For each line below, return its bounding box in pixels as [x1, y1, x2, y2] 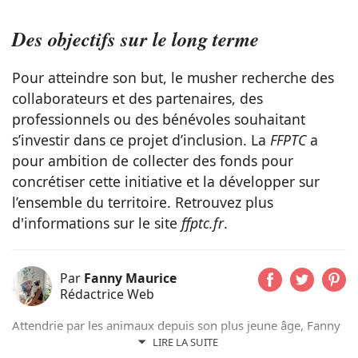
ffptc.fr [181, 213, 224, 233]
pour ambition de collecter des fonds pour [12, 150, 293, 170]
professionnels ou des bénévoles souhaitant [12, 109, 305, 129]
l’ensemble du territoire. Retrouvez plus [12, 192, 273, 212]
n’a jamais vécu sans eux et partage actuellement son [12, 333, 303, 350]
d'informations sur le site [12, 213, 181, 233]
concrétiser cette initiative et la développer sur [12, 171, 320, 191]
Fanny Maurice [84, 268, 177, 287]
